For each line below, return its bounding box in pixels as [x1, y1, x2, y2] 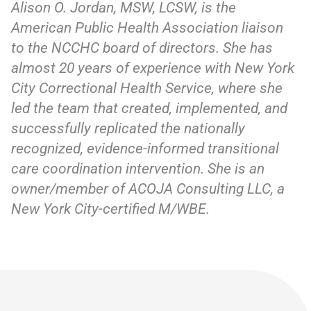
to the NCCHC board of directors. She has [11, 39, 274, 56]
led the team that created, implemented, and [11, 99, 288, 117]
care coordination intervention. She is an [11, 160, 265, 177]
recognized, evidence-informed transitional [11, 140, 280, 157]
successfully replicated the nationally [11, 119, 246, 137]
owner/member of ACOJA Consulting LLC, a [11, 180, 285, 197]
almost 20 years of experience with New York [11, 59, 295, 76]
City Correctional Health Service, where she [11, 79, 283, 96]
